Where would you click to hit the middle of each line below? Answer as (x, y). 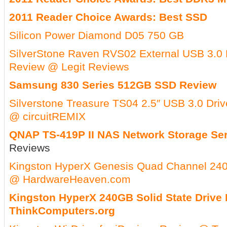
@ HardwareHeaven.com (70, 179)
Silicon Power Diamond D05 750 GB (97, 35)
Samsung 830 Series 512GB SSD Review (113, 85)
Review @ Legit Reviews (69, 67)
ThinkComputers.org (62, 211)
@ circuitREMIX (47, 116)
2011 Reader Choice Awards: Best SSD (108, 17)
